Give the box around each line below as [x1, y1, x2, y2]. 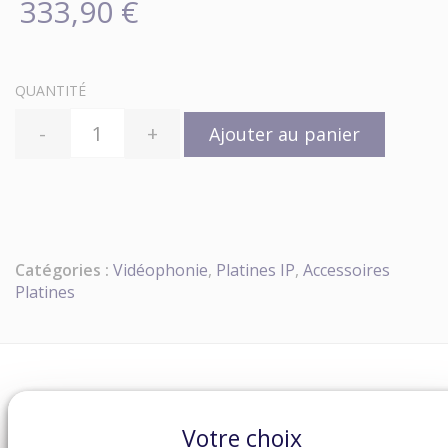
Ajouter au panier [209, 121, 360, 146]
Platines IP [216, 258, 295, 281]
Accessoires [303, 258, 390, 281]
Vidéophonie [113, 258, 208, 281]
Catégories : [15, 258, 109, 281]
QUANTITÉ [15, 81, 86, 100]
